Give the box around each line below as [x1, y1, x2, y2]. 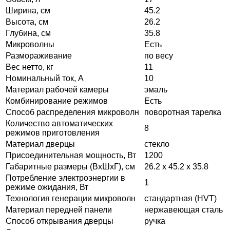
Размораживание [6, 51, 72, 60]
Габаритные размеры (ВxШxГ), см [6, 162, 135, 171]
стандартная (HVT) [144, 194, 217, 203]
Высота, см [6, 17, 48, 26]
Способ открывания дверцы [6, 216, 113, 225]
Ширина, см [6, 6, 50, 15]
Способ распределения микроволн [6, 107, 139, 117]
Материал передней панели [6, 205, 112, 214]
